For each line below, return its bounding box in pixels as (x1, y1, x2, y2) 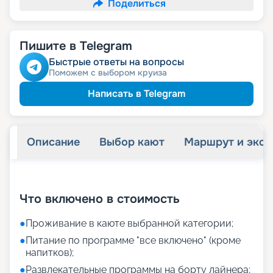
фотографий (151, 172, 213, 185)
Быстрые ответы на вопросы (49, 55, 184, 69)
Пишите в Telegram (19, 38, 132, 54)
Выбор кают (99, 135, 165, 149)
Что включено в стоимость (19, 191, 180, 207)
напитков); (26, 247, 74, 259)
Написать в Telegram (88, 87, 185, 101)
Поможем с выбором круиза (49, 67, 167, 79)
